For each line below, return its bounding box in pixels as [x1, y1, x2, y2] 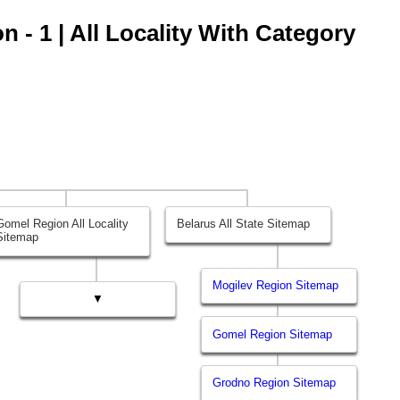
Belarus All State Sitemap [177, 217, 311, 231]
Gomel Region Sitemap [212, 327, 333, 341]
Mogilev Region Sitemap [212, 279, 339, 293]
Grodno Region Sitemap [212, 376, 337, 390]
